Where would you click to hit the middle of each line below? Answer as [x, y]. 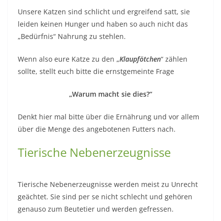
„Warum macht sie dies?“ [110, 95]
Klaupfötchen [140, 60]
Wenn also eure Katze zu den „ [69, 60]
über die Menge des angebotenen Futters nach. [97, 130]
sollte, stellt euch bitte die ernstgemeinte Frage [96, 72]
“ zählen [174, 60]
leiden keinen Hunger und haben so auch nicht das [103, 25]
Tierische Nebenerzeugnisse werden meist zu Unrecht [108, 185]
